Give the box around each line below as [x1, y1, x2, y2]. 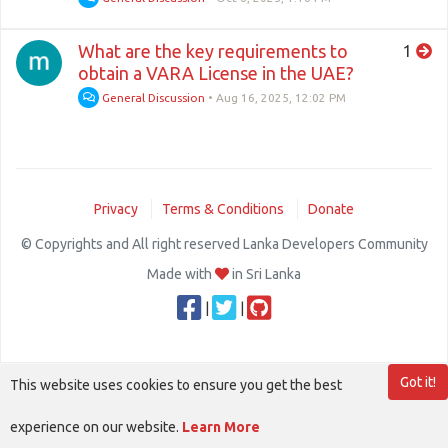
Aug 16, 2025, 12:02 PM [216, 91, 347, 104]
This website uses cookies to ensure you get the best [10, 377, 342, 393]
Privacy [94, 201, 138, 217]
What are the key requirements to [78, 41, 348, 61]
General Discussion [99, 91, 206, 104]
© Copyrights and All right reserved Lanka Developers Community [20, 236, 428, 252]
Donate [308, 201, 354, 217]
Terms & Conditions [162, 201, 284, 217]
